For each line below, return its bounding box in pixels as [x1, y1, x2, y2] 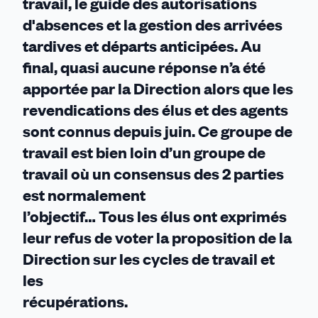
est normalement [23, 185, 146, 205]
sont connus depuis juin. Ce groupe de [23, 121, 292, 141]
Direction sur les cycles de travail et [23, 248, 275, 269]
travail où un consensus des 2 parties [23, 163, 284, 184]
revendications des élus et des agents [23, 99, 288, 120]
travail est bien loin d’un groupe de [23, 142, 265, 163]
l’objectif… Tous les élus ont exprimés [23, 206, 287, 226]
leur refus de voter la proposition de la [23, 227, 292, 248]
